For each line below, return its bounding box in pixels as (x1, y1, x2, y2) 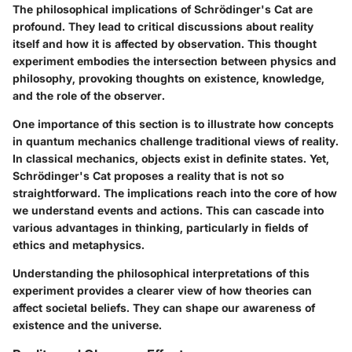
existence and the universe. (13, 317, 162, 332)
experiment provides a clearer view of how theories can (13, 283, 312, 297)
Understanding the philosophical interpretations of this (13, 266, 310, 280)
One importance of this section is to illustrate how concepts (13, 116, 334, 130)
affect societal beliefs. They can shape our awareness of (13, 300, 315, 314)
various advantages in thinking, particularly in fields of (13, 220, 308, 234)
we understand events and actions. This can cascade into (13, 203, 324, 217)
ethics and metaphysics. (13, 237, 145, 251)
